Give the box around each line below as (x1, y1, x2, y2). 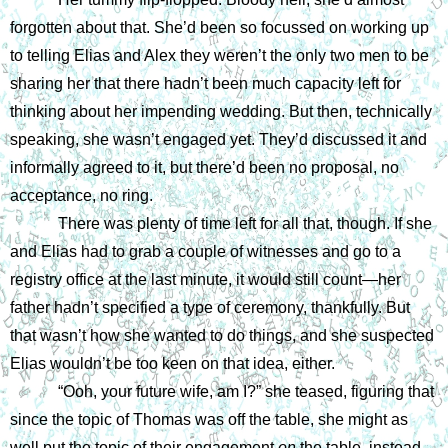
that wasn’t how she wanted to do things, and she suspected (10, 326, 434, 344)
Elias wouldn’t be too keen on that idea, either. (10, 354, 335, 372)
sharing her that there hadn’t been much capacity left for (10, 74, 401, 92)
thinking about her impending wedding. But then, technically (10, 102, 432, 120)
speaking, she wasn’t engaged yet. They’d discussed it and (10, 130, 427, 148)
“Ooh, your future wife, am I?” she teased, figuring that (58, 382, 434, 400)
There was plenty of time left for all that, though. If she (58, 214, 432, 232)
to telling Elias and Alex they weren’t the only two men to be (10, 46, 429, 64)
